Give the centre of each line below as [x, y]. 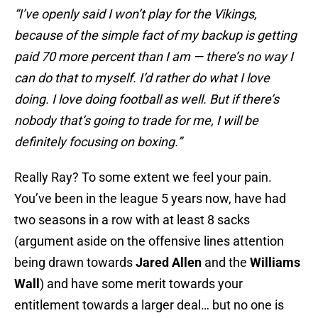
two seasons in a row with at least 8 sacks [132, 220]
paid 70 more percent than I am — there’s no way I [154, 57]
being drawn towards [73, 263]
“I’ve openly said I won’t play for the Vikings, [136, 14]
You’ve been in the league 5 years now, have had [150, 199]
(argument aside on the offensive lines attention [149, 241]
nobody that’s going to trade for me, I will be [136, 121]
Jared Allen [167, 263]
